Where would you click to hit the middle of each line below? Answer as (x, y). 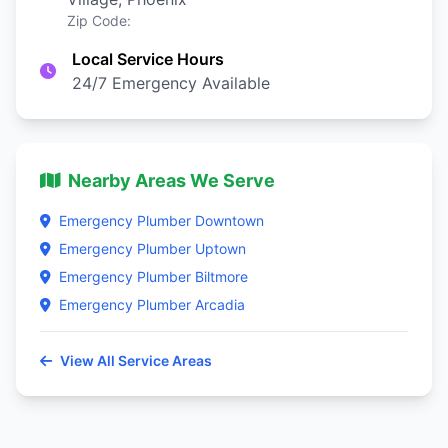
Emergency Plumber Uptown (152, 248)
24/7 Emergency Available (171, 83)
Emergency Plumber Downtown (161, 220)
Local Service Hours (148, 59)
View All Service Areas (136, 360)
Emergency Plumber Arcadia (152, 304)
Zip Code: (98, 20)
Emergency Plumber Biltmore (153, 276)
